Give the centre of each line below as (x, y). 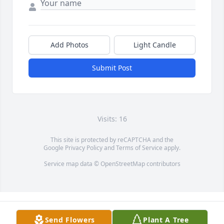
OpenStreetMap (122, 164)
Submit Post (112, 68)
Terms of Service (139, 148)
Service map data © (72, 164)
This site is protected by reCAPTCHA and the (112, 140)
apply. (171, 148)
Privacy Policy (84, 148)
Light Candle (155, 45)
